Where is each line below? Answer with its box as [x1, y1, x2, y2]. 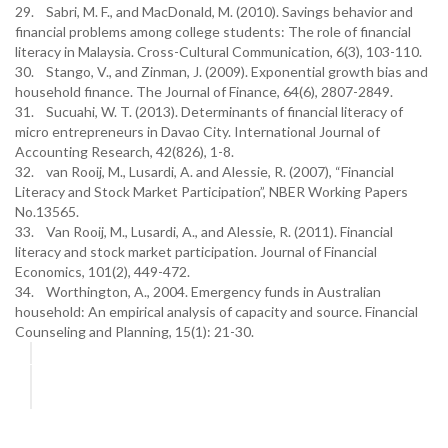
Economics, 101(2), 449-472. [15, 263, 190, 280]
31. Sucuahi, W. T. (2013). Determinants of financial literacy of [15, 103, 403, 120]
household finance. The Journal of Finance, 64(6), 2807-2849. [15, 83, 393, 100]
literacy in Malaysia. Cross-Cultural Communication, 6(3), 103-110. [15, 43, 422, 60]
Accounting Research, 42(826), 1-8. [15, 143, 234, 160]
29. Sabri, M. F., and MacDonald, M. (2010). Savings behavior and [15, 3, 413, 20]
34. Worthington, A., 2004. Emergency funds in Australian [15, 283, 381, 300]
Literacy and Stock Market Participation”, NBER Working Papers [15, 183, 408, 200]
